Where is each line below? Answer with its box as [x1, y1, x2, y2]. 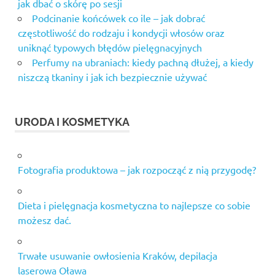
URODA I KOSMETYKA [15, 115, 130, 129]
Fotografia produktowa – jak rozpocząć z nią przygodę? [17, 163, 256, 176]
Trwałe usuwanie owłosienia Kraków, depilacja [17, 249, 217, 262]
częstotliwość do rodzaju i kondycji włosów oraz [17, 26, 225, 39]
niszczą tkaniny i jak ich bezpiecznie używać [17, 71, 207, 83]
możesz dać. [17, 214, 71, 227]
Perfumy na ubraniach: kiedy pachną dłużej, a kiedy [31, 56, 254, 69]
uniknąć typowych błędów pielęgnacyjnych [17, 41, 202, 54]
